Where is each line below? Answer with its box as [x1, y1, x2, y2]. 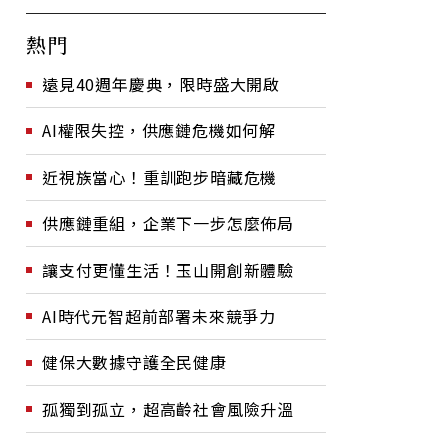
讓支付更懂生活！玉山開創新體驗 [42, 257, 294, 282]
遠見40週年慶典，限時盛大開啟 [42, 72, 280, 96]
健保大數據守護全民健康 [42, 350, 227, 375]
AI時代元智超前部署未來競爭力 [42, 303, 276, 328]
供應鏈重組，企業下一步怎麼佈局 [42, 211, 294, 236]
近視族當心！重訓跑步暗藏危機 [42, 164, 278, 189]
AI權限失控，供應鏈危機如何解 [42, 118, 276, 143]
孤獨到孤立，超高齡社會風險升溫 [42, 396, 294, 421]
